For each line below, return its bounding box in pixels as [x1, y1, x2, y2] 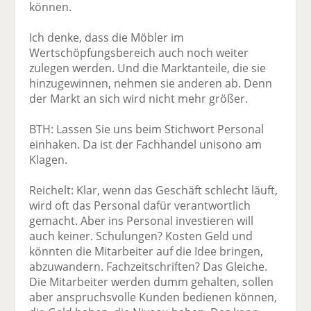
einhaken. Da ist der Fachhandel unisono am [29, 137, 262, 153]
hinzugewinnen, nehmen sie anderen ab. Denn [29, 76, 273, 92]
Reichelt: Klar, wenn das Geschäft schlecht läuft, [29, 183, 278, 199]
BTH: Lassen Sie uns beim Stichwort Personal [29, 121, 264, 137]
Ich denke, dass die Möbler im [29, 30, 185, 46]
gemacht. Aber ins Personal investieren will [29, 213, 254, 229]
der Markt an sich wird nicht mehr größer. [29, 91, 249, 107]
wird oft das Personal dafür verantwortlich [29, 198, 251, 214]
